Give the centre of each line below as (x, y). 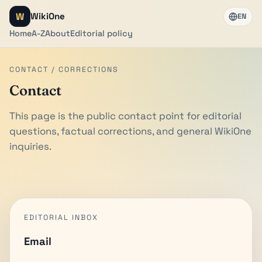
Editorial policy (101, 33)
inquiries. (30, 146)
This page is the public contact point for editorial (125, 116)
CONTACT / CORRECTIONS (64, 70)
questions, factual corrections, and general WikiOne (130, 131)
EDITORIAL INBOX (61, 217)
